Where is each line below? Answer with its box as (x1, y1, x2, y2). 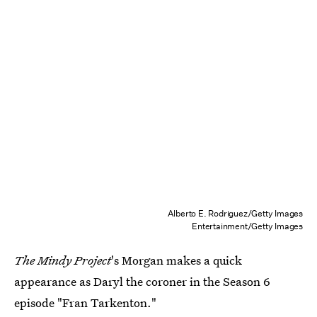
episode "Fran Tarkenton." (14, 294, 156, 311)
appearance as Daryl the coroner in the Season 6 (14, 273, 270, 290)
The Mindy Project (14, 252, 111, 269)
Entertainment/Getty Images (192, 220, 303, 233)
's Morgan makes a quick (111, 252, 242, 269)
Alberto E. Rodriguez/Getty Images (167, 207, 303, 220)
